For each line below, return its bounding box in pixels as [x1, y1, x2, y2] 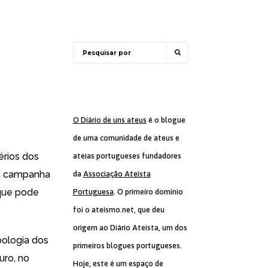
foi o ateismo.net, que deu [72, 205, 165, 214]
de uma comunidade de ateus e [72, 133, 179, 142]
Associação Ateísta [83, 169, 151, 178]
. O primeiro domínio [113, 187, 183, 196]
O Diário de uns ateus [72, 115, 147, 124]
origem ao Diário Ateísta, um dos [72, 223, 187, 232]
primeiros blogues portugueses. [72, 241, 182, 250]
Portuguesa [72, 187, 114, 196]
